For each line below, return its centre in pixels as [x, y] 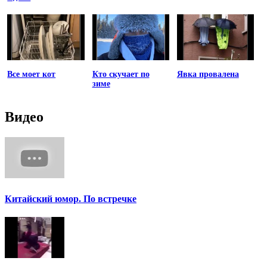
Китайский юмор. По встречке [71, 198]
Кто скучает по [121, 74]
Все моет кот [32, 74]
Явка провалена [208, 74]
